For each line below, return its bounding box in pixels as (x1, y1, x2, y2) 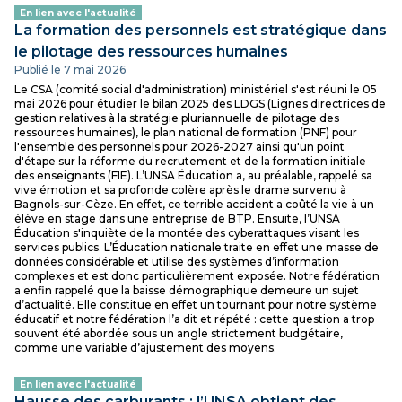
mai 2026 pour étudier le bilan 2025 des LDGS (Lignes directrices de (14, 97, 386, 110)
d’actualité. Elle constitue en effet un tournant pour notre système (14, 298, 377, 311)
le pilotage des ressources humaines (14, 43, 288, 60)
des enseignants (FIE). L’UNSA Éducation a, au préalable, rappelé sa (14, 169, 372, 182)
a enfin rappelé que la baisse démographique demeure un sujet (14, 284, 359, 297)
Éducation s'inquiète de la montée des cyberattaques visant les (14, 226, 359, 240)
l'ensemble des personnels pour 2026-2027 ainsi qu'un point (14, 140, 345, 153)
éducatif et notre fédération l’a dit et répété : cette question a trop (14, 312, 374, 326)
